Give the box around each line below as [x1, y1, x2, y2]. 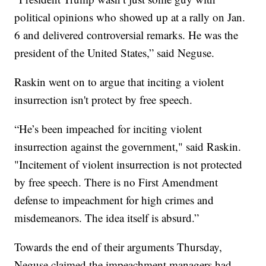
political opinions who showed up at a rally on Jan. [14, 9, 246, 24]
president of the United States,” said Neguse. [14, 45, 215, 60]
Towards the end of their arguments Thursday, [14, 239, 223, 254]
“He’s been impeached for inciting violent [14, 121, 202, 136]
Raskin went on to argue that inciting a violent [14, 74, 224, 89]
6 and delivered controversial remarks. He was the [14, 27, 239, 42]
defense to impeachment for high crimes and [14, 192, 214, 207]
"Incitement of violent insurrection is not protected [14, 156, 243, 172]
